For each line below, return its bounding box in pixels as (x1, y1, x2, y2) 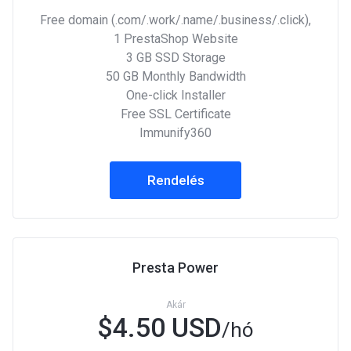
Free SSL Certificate (120, 107, 231, 121)
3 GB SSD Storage (125, 50, 226, 65)
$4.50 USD (97, 312, 222, 343)
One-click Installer (125, 88, 226, 103)
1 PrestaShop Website (113, 31, 238, 46)
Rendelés (147, 172, 204, 188)
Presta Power (132, 259, 219, 276)
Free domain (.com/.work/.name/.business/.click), (40, 13, 311, 27)
